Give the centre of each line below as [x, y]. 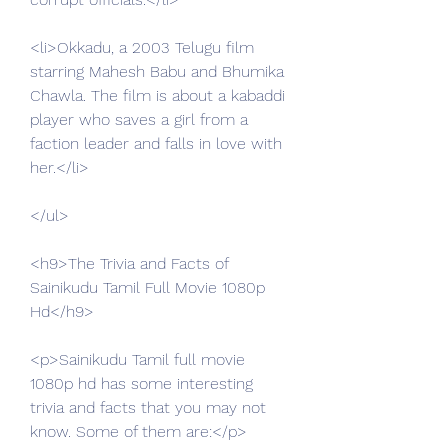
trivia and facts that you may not [148, 407]
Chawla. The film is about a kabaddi [157, 95]
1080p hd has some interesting [141, 383]
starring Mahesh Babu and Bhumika [157, 71]
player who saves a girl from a [139, 119]
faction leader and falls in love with [156, 143]
